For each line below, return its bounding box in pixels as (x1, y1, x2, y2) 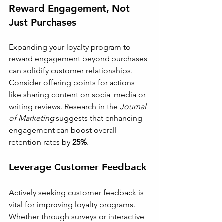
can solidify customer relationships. (9, 66, 135, 75)
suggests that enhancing (54, 113, 144, 123)
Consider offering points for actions (9, 78, 137, 87)
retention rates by (9, 137, 72, 147)
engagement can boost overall (9, 125, 119, 135)
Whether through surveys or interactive (9, 212, 146, 221)
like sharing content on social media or (9, 90, 148, 99)
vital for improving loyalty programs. (9, 200, 137, 209)
